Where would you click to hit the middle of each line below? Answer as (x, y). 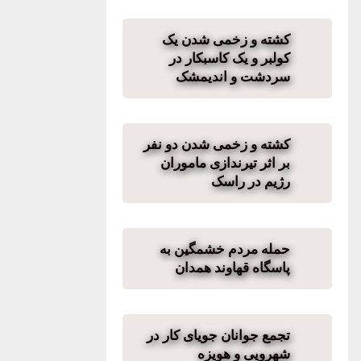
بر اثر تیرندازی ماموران (225, 163)
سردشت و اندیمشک (233, 77)
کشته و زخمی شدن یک (226, 39)
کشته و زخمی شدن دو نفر (217, 144)
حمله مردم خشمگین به (225, 249)
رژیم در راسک (251, 181)
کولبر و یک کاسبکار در (230, 58)
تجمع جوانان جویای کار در (218, 335)
